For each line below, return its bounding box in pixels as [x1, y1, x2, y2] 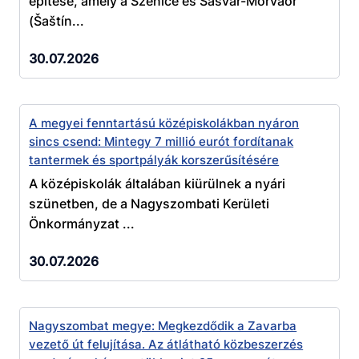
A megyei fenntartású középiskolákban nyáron [29, 115, 300, 131]
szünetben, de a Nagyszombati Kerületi [29, 195, 270, 212]
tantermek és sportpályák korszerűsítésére [29, 152, 280, 168]
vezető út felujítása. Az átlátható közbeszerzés [29, 337, 304, 353]
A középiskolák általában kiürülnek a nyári [29, 175, 286, 192]
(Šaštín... [29, 12, 85, 29]
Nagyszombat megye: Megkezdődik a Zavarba [29, 318, 297, 334]
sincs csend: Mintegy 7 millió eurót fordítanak [29, 134, 294, 150]
